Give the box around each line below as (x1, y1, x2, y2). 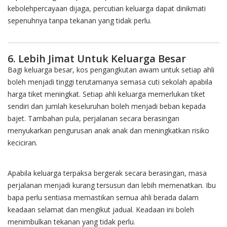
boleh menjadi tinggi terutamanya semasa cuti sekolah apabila (8, 77, 212, 87)
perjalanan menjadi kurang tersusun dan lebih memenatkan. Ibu (8, 180, 216, 191)
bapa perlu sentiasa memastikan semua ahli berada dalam (8, 193, 199, 203)
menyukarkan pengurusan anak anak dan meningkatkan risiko (8, 126, 209, 136)
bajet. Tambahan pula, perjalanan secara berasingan (8, 113, 179, 124)
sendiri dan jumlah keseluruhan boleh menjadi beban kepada (8, 101, 206, 111)
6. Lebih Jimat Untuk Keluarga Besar (8, 52, 186, 66)
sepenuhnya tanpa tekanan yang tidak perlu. (8, 16, 152, 26)
